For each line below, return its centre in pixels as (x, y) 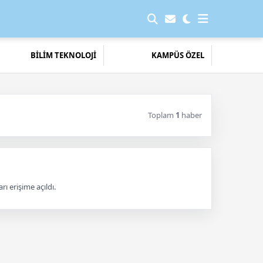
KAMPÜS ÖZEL (178, 55)
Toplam (162, 115)
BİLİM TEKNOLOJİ (63, 55)
